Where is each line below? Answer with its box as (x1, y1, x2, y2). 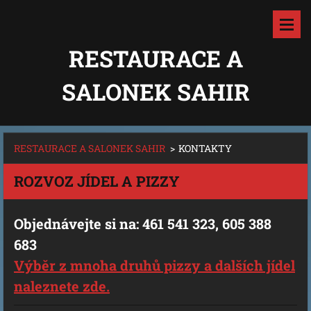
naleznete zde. (14, 277, 110, 295)
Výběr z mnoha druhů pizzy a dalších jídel (14, 256, 295, 274)
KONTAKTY (178, 142, 232, 155)
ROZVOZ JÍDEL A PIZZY (14, 171, 179, 191)
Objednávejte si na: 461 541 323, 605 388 (14, 215, 271, 233)
